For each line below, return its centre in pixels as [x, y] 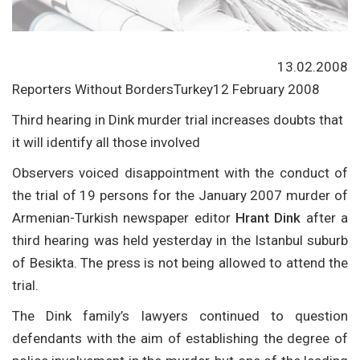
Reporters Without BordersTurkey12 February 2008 [166, 89]
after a [325, 217]
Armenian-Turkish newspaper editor [121, 217]
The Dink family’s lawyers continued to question [180, 315]
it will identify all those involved [106, 142]
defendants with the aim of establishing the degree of [180, 338]
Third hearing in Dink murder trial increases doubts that [178, 119]
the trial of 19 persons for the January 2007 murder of [180, 195]
